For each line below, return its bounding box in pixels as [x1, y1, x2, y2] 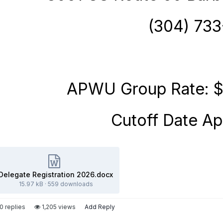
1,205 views [40, 203, 76, 211]
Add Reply [85, 203, 115, 211]
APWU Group [66, 79, 166, 99]
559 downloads [47, 180, 93, 188]
